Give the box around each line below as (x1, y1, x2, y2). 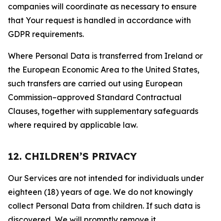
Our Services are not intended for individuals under (8, 173, 204, 183)
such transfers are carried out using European (8, 78, 183, 88)
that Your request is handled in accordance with (8, 15, 191, 25)
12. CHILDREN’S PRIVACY (8, 150, 137, 162)
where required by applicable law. (8, 120, 138, 130)
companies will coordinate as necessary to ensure (8, 1, 197, 11)
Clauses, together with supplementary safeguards (8, 106, 198, 116)
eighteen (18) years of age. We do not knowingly (8, 187, 193, 197)
